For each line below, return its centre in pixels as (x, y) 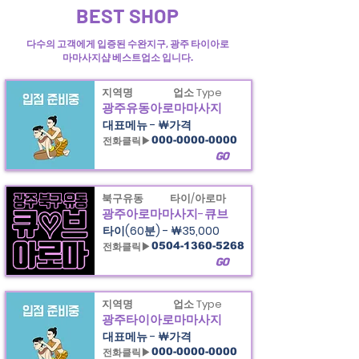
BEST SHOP (127, 15)
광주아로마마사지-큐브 (165, 214)
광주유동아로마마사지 (161, 108)
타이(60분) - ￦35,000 (161, 231)
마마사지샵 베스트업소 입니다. (128, 57)
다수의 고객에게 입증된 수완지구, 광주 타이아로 (128, 43)
